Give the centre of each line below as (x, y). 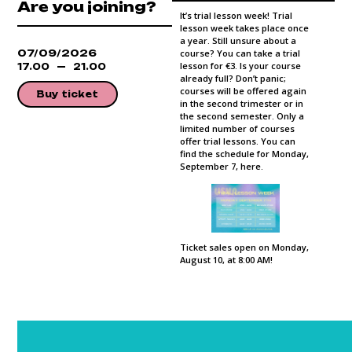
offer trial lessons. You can (237, 141)
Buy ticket (68, 94)
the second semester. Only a (242, 115)
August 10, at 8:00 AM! (226, 259)
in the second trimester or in (241, 103)
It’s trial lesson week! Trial (236, 15)
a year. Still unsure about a (238, 40)
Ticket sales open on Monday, (244, 247)
